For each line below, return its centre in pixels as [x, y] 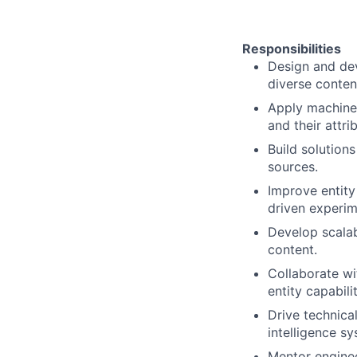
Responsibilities [292, 49]
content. [292, 249]
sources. [293, 167]
